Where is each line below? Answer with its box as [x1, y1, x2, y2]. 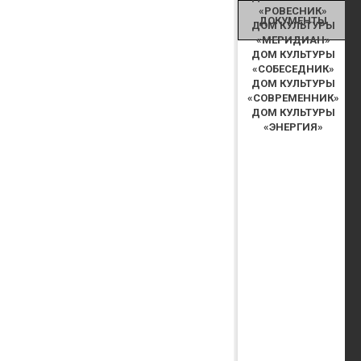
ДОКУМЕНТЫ [259, 14, 327, 27]
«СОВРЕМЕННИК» [247, 92, 339, 104]
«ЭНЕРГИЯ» [263, 121, 323, 133]
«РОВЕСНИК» [259, 5, 327, 17]
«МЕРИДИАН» [255, 34, 330, 46]
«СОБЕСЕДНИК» [251, 63, 334, 75]
